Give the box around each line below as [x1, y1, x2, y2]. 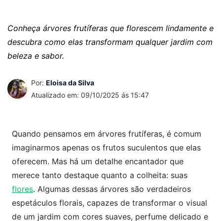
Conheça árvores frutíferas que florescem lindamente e [7, 23, 214, 33]
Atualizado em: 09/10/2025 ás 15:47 [31, 91, 149, 99]
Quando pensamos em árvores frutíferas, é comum [12, 129, 201, 139]
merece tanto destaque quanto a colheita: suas [12, 170, 187, 180]
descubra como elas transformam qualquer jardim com [7, 37, 213, 47]
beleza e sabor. [7, 51, 64, 61]
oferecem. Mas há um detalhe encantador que [12, 156, 184, 166]
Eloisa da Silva [46, 78, 94, 87]
